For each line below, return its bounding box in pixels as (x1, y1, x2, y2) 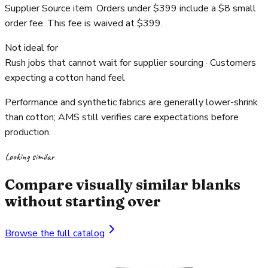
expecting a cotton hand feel (5, 71, 125, 85)
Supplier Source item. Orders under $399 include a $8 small (5, 2, 256, 16)
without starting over (5, 193, 161, 211)
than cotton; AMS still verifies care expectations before (5, 111, 239, 124)
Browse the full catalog (5, 226, 105, 240)
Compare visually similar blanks (5, 176, 240, 194)
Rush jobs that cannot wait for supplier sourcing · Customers (5, 56, 256, 70)
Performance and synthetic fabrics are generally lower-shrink (5, 96, 258, 109)
